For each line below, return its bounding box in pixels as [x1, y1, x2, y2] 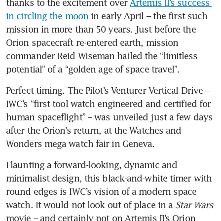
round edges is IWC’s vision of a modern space [6, 185, 197, 197]
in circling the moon [6, 10, 88, 21]
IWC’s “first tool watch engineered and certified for [6, 98, 211, 109]
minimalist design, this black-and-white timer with [6, 172, 212, 184]
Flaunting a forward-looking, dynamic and [6, 159, 178, 170]
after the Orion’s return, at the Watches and [6, 124, 182, 136]
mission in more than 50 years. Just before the [6, 23, 196, 35]
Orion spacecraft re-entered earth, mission [6, 37, 179, 48]
